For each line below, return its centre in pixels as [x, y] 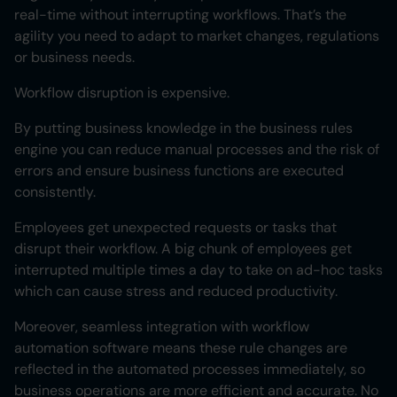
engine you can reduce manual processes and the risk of [197, 150]
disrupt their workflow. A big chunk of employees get [183, 249]
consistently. [55, 192]
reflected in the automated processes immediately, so [190, 370]
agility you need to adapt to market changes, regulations [197, 36]
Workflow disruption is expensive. [122, 93]
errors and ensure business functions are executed [179, 171]
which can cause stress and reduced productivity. [176, 292]
